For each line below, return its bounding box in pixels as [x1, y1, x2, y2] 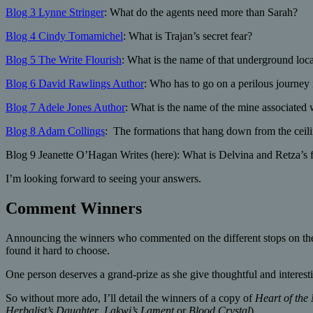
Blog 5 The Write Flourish [6, 54, 122, 66]
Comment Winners [6, 199, 142, 217]
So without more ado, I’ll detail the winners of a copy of [6, 291, 255, 304]
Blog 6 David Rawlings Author [6, 78, 144, 90]
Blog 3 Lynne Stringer [6, 6, 104, 19]
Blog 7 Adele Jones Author [6, 101, 125, 114]
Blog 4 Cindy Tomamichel [6, 30, 123, 43]
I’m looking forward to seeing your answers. [6, 173, 201, 185]
